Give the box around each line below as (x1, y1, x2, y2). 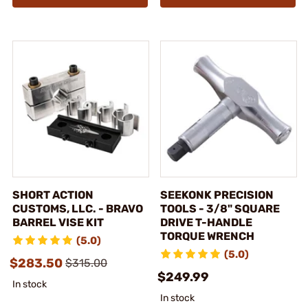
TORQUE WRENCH (160, 229, 254, 243)
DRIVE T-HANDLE (160, 215, 252, 229)
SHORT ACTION (12, 188, 93, 201)
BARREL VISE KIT (12, 215, 104, 229)
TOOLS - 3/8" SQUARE (160, 201, 280, 215)
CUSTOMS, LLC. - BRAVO (12, 201, 143, 215)
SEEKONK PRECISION (160, 188, 274, 201)
